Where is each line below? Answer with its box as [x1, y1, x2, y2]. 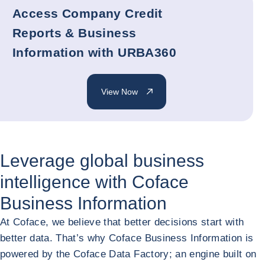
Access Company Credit [12, 7, 163, 20]
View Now [101, 86, 138, 96]
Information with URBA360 [12, 46, 177, 59]
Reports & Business [12, 26, 137, 40]
